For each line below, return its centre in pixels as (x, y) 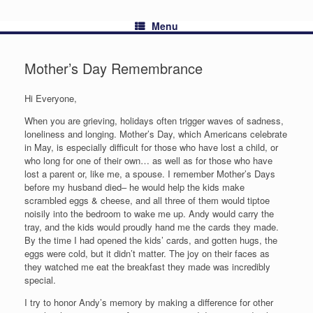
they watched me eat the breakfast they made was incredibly (147, 267)
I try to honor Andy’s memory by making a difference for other (149, 302)
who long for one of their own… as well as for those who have (148, 160)
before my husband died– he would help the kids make (134, 187)
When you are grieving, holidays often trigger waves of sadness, (154, 121)
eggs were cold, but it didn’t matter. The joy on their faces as (147, 253)
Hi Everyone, (51, 98)
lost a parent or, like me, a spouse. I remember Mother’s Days (150, 174)
